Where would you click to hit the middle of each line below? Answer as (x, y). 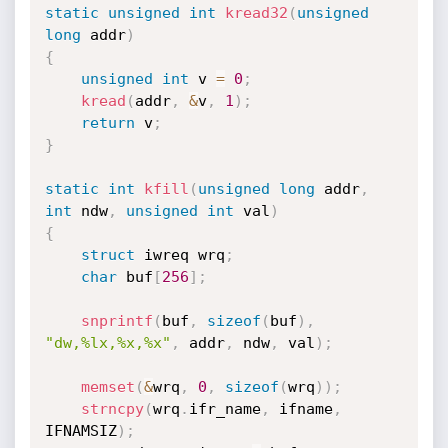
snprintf (116, 321)
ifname (301, 409)
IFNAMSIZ (80, 431)
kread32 (256, 13)
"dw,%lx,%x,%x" (107, 343)
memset (107, 387)
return (107, 123)
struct (107, 255)
